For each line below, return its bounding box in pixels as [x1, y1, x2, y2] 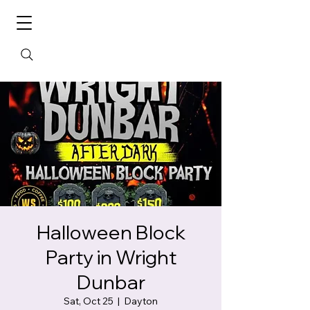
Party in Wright [45, 245, 176, 269]
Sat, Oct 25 [64, 295, 113, 307]
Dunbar [76, 270, 145, 294]
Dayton [124, 295, 158, 307]
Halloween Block [36, 220, 185, 244]
